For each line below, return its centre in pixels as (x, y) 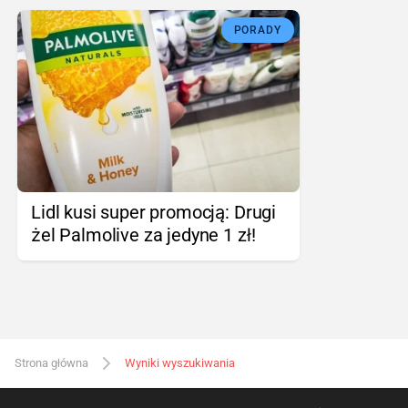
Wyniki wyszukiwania (180, 362)
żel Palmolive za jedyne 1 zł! (143, 235)
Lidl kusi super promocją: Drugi (154, 212)
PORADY (257, 30)
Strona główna (51, 362)
